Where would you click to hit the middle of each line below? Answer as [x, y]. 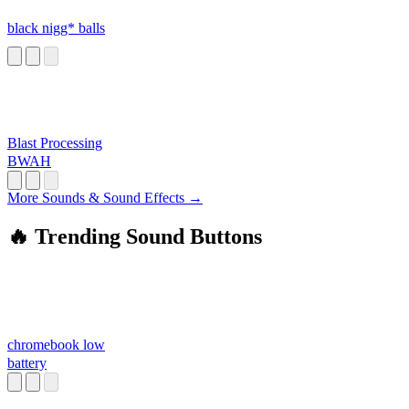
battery [27, 363]
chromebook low [56, 345]
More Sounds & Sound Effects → [105, 198]
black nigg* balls [56, 28]
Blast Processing [55, 143]
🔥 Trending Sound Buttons [135, 237]
